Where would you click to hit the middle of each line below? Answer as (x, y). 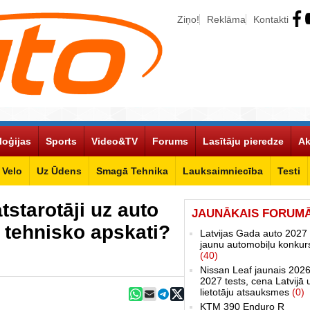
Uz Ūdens (59, 171)
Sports (61, 141)
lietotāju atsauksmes (246, 292)
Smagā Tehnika (132, 171)
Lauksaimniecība (223, 171)
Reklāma (226, 19)
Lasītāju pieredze (243, 141)
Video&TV (115, 141)
